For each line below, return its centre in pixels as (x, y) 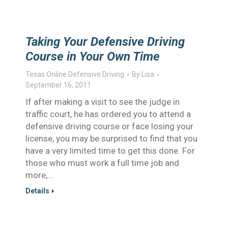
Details (37, 191)
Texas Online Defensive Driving (75, 74)
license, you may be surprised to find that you (111, 138)
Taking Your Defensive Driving (105, 42)
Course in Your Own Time (93, 56)
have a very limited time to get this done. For (110, 151)
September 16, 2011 (58, 85)
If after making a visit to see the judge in (103, 102)
